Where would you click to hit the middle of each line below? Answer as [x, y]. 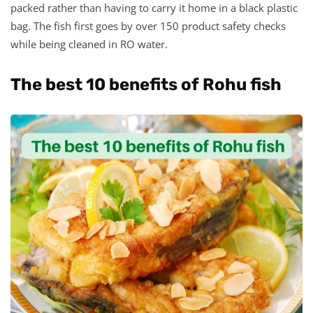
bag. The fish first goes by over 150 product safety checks [148, 26]
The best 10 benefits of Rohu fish [146, 84]
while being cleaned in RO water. [89, 44]
